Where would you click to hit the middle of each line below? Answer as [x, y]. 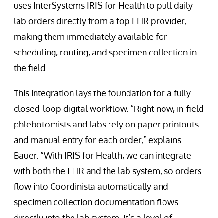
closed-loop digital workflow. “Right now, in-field [109, 108]
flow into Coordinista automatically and [91, 186]
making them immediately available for [91, 36]
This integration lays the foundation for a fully [102, 93]
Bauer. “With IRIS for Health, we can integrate [102, 155]
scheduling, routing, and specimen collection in [105, 52]
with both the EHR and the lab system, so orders [108, 171]
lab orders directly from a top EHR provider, [100, 21]
